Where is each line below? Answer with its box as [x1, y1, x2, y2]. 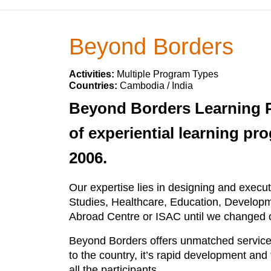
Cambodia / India [120, 80, 193, 91]
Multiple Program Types [117, 69, 218, 79]
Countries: [69, 80, 120, 91]
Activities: [69, 69, 117, 79]
